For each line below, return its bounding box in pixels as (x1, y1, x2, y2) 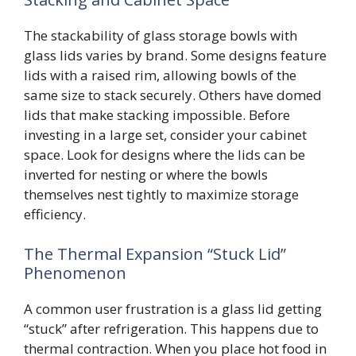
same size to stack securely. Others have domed (24, 86, 322, 105)
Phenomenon (24, 261, 126, 284)
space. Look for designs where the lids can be (24, 145, 305, 164)
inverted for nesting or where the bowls (24, 165, 268, 184)
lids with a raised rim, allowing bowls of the (24, 66, 296, 85)
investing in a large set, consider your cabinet (24, 126, 307, 145)
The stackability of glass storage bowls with (24, 26, 297, 45)
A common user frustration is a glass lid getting (24, 299, 322, 318)
